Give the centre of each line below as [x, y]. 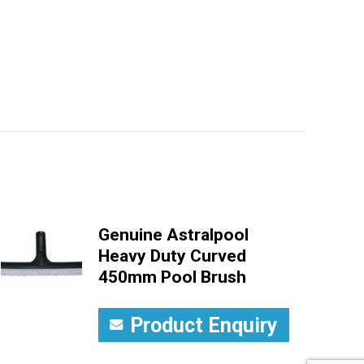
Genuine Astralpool [173, 235]
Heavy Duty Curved [172, 256]
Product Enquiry [204, 325]
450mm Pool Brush [172, 277]
